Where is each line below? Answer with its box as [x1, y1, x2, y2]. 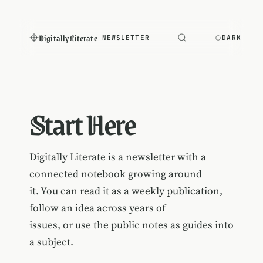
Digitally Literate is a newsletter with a [29, 150, 206, 164]
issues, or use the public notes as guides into [29, 218, 234, 232]
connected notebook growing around [29, 167, 202, 181]
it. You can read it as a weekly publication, [29, 184, 222, 198]
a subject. [29, 235, 73, 249]
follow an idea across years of [29, 201, 166, 215]
